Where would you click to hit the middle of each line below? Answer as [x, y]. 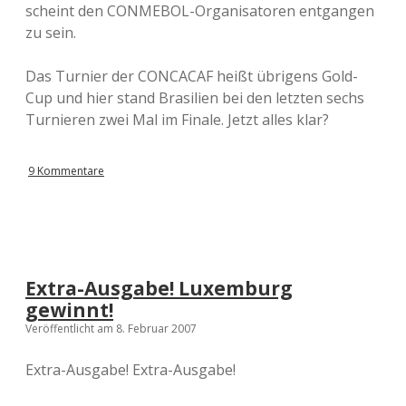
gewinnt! [69, 310]
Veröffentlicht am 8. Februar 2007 [111, 329]
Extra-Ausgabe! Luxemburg [159, 288]
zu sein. [51, 33]
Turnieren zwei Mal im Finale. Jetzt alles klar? [177, 120]
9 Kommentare [66, 171]
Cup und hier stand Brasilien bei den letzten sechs [195, 98]
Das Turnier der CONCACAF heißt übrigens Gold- [192, 76]
